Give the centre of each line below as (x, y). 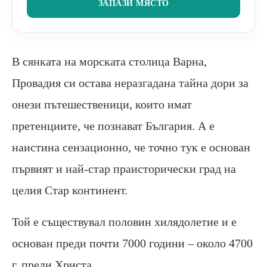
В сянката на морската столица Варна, (109, 61)
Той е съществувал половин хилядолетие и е (124, 221)
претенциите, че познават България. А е (113, 125)
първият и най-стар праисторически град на (124, 168)
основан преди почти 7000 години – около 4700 (132, 243)
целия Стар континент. (70, 190)
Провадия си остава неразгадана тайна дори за (130, 83)
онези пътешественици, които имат (102, 104)
